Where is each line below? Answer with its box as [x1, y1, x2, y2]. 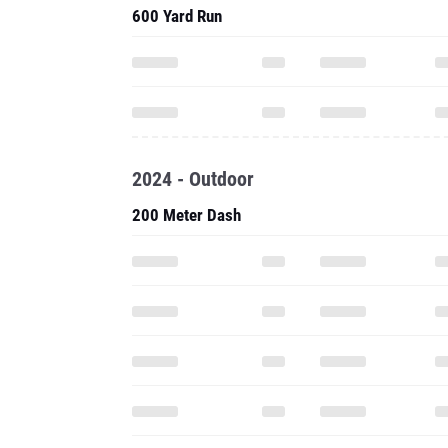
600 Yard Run [132, 6, 222, 26]
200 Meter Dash [132, 205, 241, 225]
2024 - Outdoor [132, 167, 254, 191]
